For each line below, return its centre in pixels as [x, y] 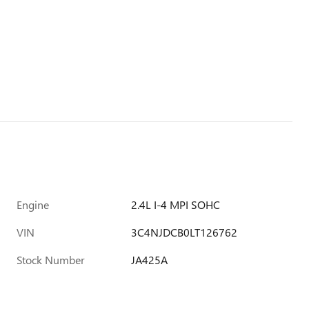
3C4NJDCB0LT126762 [185, 232]
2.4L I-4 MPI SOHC [176, 204]
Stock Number [51, 259]
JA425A [150, 259]
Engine [33, 204]
